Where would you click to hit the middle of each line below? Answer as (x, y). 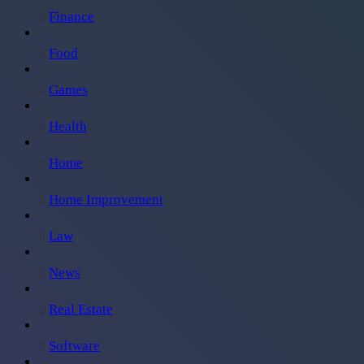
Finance (71, 16)
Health (68, 126)
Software (74, 345)
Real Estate (81, 309)
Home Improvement (106, 199)
